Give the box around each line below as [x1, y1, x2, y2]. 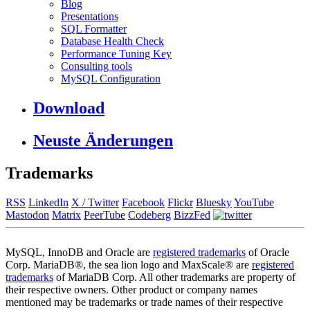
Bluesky [196, 196, 232, 208]
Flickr [167, 196, 193, 208]
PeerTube [84, 208, 125, 221]
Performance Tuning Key [61, 48, 172, 60]
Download [33, 99, 104, 118]
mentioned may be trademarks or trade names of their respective [6, 295, 283, 308]
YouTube [234, 196, 274, 208]
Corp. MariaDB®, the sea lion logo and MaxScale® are [6, 258, 252, 271]
